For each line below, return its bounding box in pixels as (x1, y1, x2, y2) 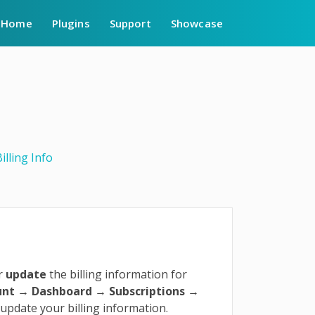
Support (109, 16, 151, 30)
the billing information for (46, 266, 188, 282)
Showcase (170, 16, 223, 30)
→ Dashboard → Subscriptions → (15, 283, 200, 299)
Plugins (51, 16, 90, 30)
